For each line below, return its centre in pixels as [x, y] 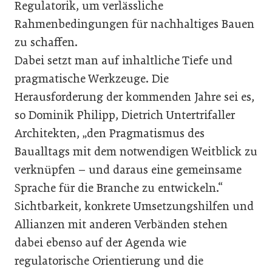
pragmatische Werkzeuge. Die [92, 79]
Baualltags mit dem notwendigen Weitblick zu [136, 151]
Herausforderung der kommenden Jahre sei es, [134, 97]
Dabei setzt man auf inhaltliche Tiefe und [124, 60]
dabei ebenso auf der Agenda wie [100, 243]
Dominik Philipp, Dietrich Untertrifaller [132, 115]
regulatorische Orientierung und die [109, 261]
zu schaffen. [46, 42]
